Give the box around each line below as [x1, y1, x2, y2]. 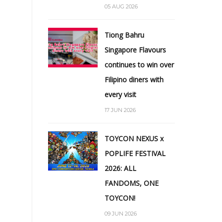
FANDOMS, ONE [105, 178, 159, 188]
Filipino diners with [105, 74, 164, 84]
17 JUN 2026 [105, 106, 136, 113]
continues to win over [105, 59, 174, 69]
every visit [105, 89, 136, 99]
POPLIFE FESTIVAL [105, 148, 166, 158]
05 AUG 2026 [105, 2, 138, 10]
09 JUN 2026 [105, 210, 137, 217]
